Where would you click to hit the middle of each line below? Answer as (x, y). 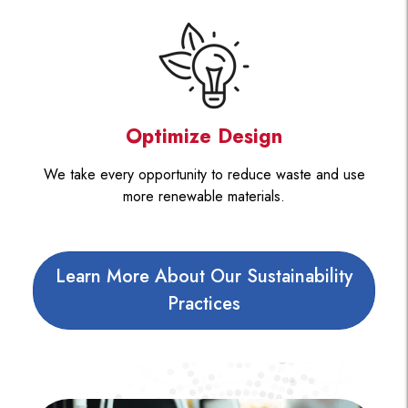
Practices (204, 303)
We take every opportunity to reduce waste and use (204, 174)
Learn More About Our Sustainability (204, 276)
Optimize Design (204, 135)
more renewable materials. (204, 196)
